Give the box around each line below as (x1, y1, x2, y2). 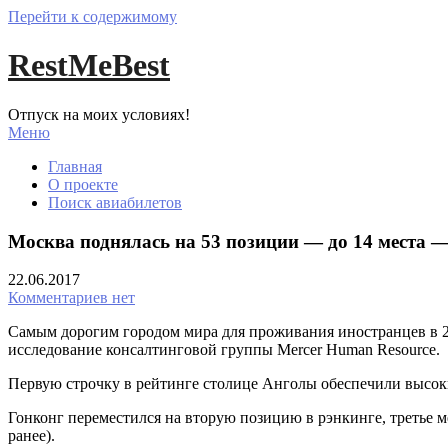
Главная (48, 157, 102, 175)
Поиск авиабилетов (48, 193, 182, 211)
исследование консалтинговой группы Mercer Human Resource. (8, 341, 440, 359)
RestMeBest (8, 47, 170, 84)
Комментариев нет (8, 289, 135, 307)
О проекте (48, 175, 118, 193)
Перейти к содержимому (8, 8, 177, 25)
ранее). (8, 427, 55, 445)
